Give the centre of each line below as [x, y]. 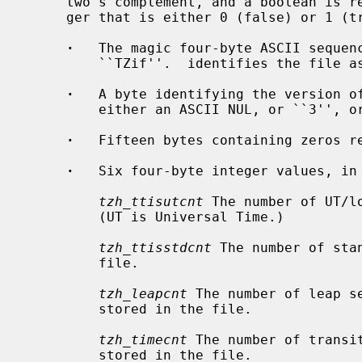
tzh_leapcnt [143, 293]
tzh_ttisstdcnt [155, 247]
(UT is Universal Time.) [62, 217]
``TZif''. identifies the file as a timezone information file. [62, 63]
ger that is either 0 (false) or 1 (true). [46, 17]
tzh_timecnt [143, 339]
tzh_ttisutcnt [151, 201]
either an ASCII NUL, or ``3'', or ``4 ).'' [62, 109]
